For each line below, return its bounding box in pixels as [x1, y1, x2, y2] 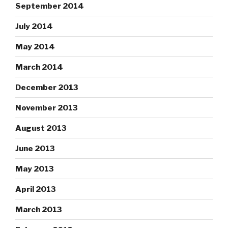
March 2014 [15, 62, 63, 72]
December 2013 [15, 82, 78, 92]
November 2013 [15, 103, 78, 112]
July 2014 [15, 21, 53, 31]
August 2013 [15, 123, 67, 133]
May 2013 [15, 164, 54, 174]
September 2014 [15, 1, 84, 11]
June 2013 [15, 144, 55, 153]
